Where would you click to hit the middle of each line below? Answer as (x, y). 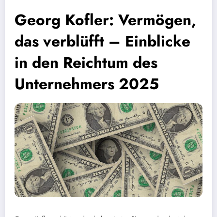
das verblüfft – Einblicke (102, 41)
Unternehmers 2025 (87, 84)
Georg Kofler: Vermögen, (105, 20)
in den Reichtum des (86, 62)
